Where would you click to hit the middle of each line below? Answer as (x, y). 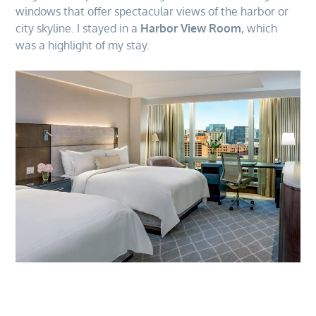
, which (260, 28)
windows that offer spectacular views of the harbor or (152, 11)
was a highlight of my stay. (83, 45)
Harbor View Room (191, 28)
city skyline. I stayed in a (78, 28)
